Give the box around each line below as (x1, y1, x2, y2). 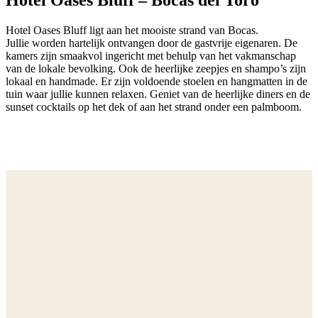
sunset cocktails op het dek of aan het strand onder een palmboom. (6, 101, 302, 113)
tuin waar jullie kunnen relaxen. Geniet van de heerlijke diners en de (6, 88, 310, 100)
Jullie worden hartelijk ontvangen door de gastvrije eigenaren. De (6, 37, 297, 49)
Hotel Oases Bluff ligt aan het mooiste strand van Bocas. (6, 24, 258, 36)
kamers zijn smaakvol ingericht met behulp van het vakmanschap (6, 50, 296, 62)
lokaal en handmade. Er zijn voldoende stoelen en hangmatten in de (6, 75, 307, 87)
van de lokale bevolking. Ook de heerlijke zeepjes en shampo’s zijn (6, 62, 306, 75)
